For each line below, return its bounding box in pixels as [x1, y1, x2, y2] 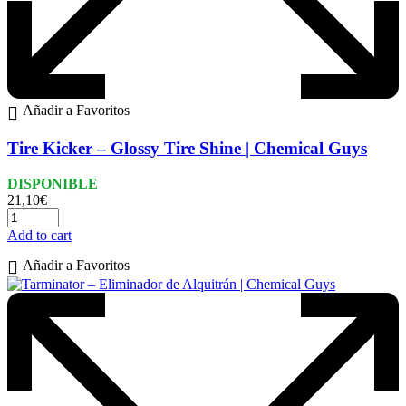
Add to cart [7, 227, 72, 243]
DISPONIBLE [7, 175, 98, 191]
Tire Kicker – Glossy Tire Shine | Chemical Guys [7, 139, 367, 159]
